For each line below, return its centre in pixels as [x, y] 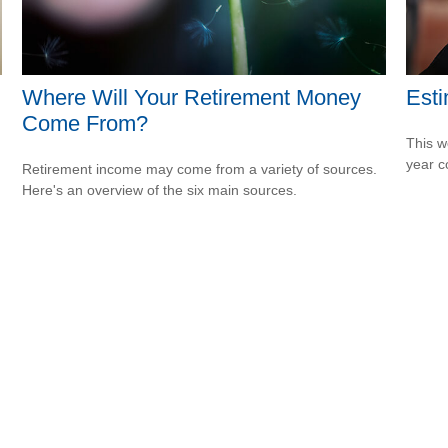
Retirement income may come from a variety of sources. [200, 169]
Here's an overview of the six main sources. [160, 190]
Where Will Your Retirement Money [192, 98]
